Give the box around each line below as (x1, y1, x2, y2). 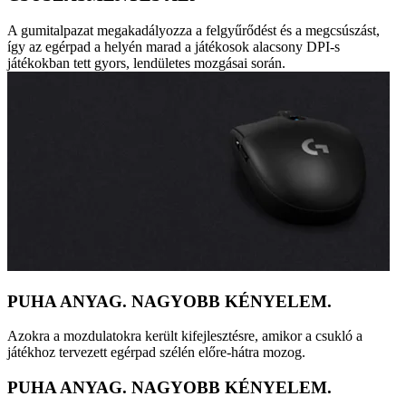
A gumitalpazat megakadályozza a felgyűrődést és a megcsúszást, (7, 22, 380, 38)
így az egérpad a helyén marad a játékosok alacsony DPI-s (7, 38, 340, 54)
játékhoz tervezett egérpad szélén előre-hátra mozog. (7, 344, 305, 361)
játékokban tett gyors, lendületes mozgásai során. (7, 54, 285, 71)
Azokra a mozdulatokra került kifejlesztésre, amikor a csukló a (7, 328, 362, 344)
